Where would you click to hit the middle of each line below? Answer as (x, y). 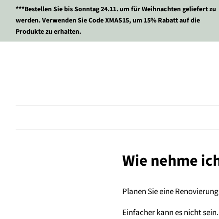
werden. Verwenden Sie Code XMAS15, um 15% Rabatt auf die (108, 21)
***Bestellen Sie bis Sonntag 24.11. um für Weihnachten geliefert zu (116, 9)
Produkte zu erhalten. (48, 32)
